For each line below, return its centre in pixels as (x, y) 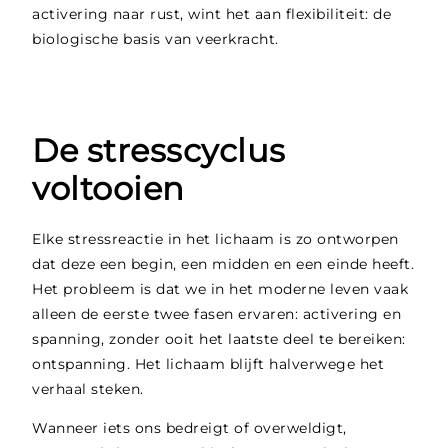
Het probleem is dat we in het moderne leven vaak (220, 288)
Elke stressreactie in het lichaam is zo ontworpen (215, 238)
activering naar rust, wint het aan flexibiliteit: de (212, 13)
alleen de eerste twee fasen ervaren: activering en (217, 313)
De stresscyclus (159, 150)
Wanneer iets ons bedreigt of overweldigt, (189, 428)
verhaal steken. (88, 388)
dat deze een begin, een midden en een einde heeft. (223, 263)
